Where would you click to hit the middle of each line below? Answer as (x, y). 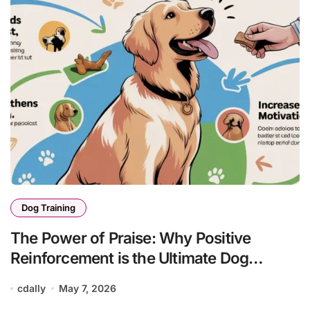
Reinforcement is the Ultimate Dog (130, 258)
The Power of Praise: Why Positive (131, 238)
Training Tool (56, 278)
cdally (32, 288)
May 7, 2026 (87, 288)
